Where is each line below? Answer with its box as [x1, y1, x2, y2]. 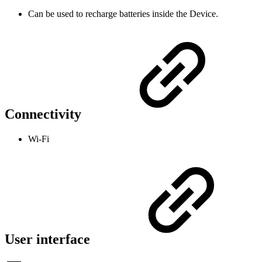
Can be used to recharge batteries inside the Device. [28, 9, 218, 19]
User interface [5, 231, 94, 247]
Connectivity [5, 106, 85, 122]
